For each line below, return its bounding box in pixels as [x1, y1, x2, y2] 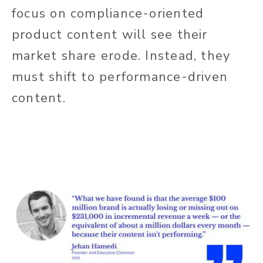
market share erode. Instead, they [12, 47, 231, 65]
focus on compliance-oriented [12, 5, 204, 23]
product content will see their [12, 26, 208, 44]
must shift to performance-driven [12, 68, 228, 86]
